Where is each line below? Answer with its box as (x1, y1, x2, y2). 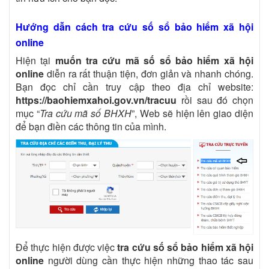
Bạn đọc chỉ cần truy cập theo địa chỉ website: (16, 80, 253, 94)
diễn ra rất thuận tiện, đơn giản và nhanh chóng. (44, 67, 253, 80)
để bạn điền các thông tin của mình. (16, 119, 169, 133)
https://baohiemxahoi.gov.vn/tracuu (16, 93, 177, 107)
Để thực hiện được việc (16, 240, 118, 255)
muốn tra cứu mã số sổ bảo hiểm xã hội (55, 53, 254, 67)
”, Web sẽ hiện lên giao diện (131, 106, 254, 120)
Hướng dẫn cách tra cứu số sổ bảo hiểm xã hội (16, 20, 253, 34)
